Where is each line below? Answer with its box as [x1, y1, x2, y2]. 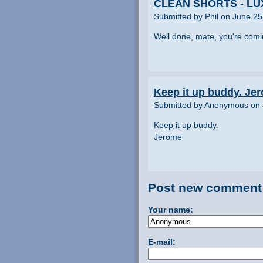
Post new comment [148, 180, 262, 194]
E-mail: [148, 237, 176, 247]
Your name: [148, 204, 193, 214]
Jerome [154, 131, 182, 141]
